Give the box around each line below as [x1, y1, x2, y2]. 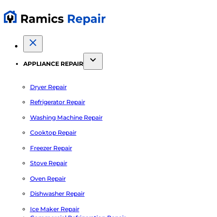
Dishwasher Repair [30, 190, 85, 198]
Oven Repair [30, 174, 66, 182]
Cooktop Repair [30, 129, 77, 137]
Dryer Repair [30, 83, 67, 91]
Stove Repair [30, 159, 67, 167]
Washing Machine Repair [30, 113, 103, 121]
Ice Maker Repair [30, 205, 79, 213]
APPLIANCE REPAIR [23, 60, 83, 67]
